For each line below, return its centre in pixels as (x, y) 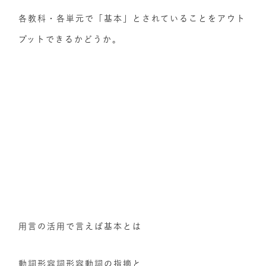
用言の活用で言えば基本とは (80, 226)
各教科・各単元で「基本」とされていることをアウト (132, 18)
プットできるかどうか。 (70, 39)
